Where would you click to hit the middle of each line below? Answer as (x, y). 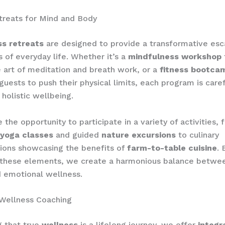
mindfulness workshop (175, 57)
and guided (77, 135)
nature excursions (139, 135)
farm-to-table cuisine (172, 148)
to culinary (197, 135)
